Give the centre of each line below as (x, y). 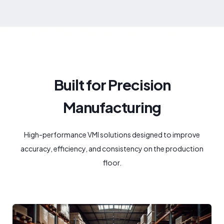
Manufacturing (112, 107)
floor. (112, 163)
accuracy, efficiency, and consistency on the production (112, 149)
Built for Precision (112, 84)
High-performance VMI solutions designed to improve (112, 135)
